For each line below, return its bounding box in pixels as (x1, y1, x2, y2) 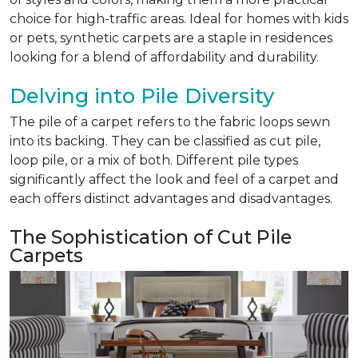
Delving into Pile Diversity (10, 84, 274, 108)
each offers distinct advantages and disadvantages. (10, 191, 332, 206)
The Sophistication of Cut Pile (10, 225, 292, 249)
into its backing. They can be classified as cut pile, (10, 133, 320, 149)
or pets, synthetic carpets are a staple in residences (10, 30, 332, 46)
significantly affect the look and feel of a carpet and (10, 172, 339, 187)
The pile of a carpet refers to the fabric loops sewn (10, 114, 330, 129)
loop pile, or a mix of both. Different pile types (10, 153, 298, 168)
